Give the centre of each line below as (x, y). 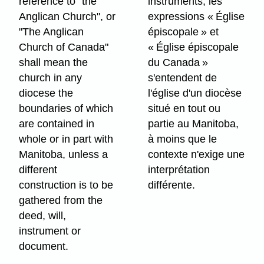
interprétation (179, 169)
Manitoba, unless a (64, 154)
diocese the (46, 93)
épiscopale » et (184, 32)
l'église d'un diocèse (195, 93)
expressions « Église (197, 16)
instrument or (50, 231)
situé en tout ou (184, 108)
